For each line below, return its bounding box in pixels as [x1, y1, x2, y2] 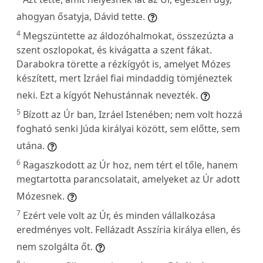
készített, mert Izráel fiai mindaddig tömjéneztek [16, 71, 232, 85]
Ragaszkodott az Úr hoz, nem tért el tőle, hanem [23, 158, 238, 171]
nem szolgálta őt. [16, 240, 93, 253]
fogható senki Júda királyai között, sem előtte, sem [16, 122, 240, 135]
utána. [16, 139, 45, 152]
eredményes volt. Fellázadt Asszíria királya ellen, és [16, 222, 241, 236]
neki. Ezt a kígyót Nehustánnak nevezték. [16, 88, 198, 102]
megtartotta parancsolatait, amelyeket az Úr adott [16, 172, 240, 186]
